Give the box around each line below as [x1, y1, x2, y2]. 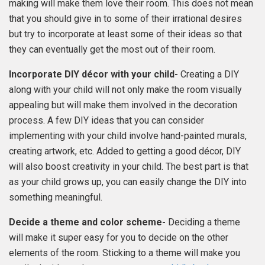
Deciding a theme [166, 216, 240, 228]
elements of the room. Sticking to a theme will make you [9, 247, 240, 258]
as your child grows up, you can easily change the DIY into [9, 176, 247, 188]
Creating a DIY [178, 68, 239, 80]
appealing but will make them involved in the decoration [9, 99, 237, 111]
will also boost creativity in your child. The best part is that [9, 160, 248, 172]
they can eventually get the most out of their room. [9, 43, 215, 55]
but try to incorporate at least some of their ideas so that [9, 28, 242, 40]
